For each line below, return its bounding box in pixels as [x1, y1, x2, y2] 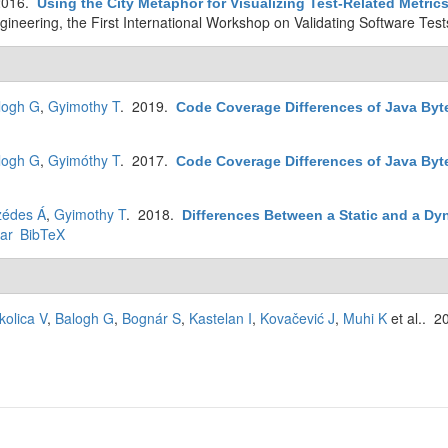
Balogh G [55, 308, 114, 328]
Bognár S [122, 308, 181, 328]
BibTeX [19, 224, 65, 244]
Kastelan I [189, 308, 252, 328]
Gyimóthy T [48, 150, 120, 170]
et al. [387, 308, 422, 328]
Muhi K [343, 308, 387, 328]
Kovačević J [260, 308, 335, 328]
